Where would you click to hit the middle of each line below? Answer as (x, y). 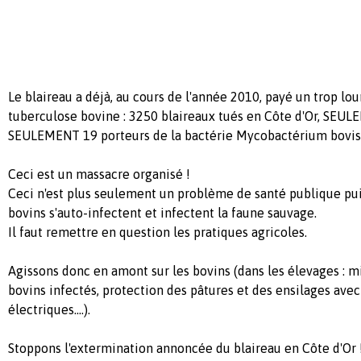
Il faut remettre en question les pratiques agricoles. (158, 232)
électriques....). (49, 310)
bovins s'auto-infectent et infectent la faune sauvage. (162, 213)
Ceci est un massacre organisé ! (99, 174)
